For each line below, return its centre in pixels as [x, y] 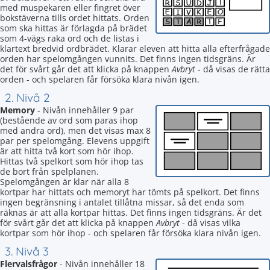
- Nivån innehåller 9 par [84, 110]
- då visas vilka [210, 223]
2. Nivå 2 [27, 98]
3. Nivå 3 [27, 251]
